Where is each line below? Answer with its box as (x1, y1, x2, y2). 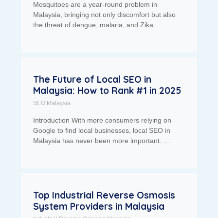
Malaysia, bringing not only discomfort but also (33, 11, 176, 19)
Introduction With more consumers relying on (33, 116, 171, 125)
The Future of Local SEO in (33, 73, 151, 86)
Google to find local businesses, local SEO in (33, 127, 170, 135)
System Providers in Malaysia (33, 200, 164, 213)
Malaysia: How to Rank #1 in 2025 (33, 85, 181, 97)
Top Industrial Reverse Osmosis (33, 189, 175, 201)
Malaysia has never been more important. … (33, 137, 170, 145)
